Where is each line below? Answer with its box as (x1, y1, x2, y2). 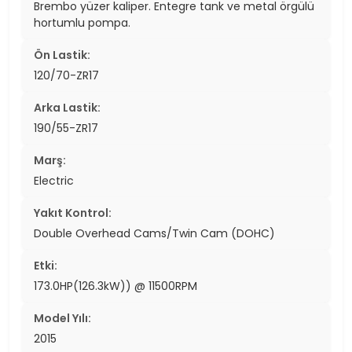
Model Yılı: (34, 310, 91, 326)
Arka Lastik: (34, 99, 101, 115)
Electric (34, 172, 74, 189)
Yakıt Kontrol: (34, 204, 112, 221)
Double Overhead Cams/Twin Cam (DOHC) (34, 225, 275, 241)
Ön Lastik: (34, 46, 90, 63)
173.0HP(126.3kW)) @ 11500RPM (34, 277, 197, 294)
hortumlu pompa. (34, 14, 130, 31)
